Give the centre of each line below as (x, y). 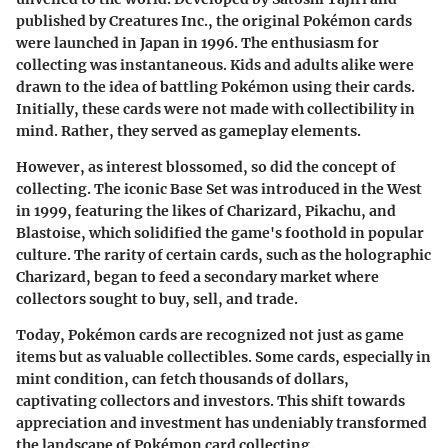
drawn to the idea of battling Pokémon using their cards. (215, 87)
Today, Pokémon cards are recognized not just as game (210, 335)
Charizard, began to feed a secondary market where (197, 277)
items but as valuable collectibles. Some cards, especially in (223, 357)
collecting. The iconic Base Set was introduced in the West (219, 189)
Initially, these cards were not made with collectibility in (215, 109)
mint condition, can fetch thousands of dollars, (182, 379)
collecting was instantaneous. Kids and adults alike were (215, 65)
